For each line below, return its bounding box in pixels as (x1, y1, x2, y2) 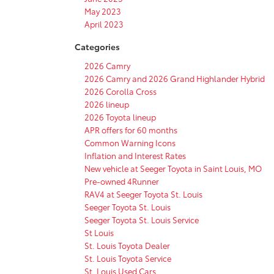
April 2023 (84, 18, 124, 29)
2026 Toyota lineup (84, 111, 156, 122)
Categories (75, 40, 120, 53)
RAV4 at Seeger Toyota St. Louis (84, 188, 202, 199)
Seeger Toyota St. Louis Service (84, 213, 199, 225)
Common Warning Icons (84, 136, 176, 148)
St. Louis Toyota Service (84, 252, 171, 264)
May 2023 (84, 5, 121, 17)
